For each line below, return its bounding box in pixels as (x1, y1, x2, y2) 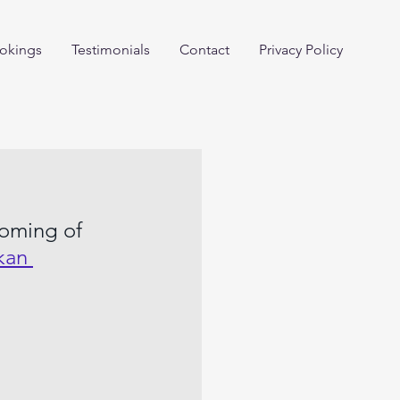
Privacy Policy (258, 41, 343, 58)
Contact (179, 41, 229, 58)
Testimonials (71, 41, 150, 58)
